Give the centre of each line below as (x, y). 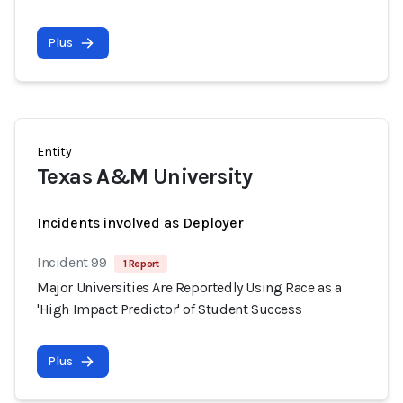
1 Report (141, 264)
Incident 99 (72, 262)
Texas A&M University (144, 176)
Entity (54, 152)
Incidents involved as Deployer (140, 223)
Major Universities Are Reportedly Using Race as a (189, 287)
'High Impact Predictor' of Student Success (170, 309)
